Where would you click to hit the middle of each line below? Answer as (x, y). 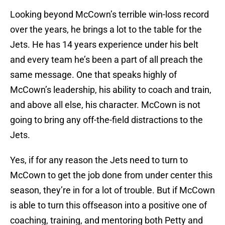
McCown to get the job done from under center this (111, 175)
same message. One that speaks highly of (93, 75)
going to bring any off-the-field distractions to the (106, 120)
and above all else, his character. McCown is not (105, 105)
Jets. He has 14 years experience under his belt (104, 45)
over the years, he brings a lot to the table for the (106, 30)
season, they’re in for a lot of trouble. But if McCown (113, 190)
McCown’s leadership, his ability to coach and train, (111, 90)
